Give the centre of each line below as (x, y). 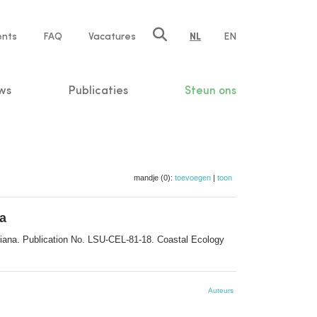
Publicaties (98, 91)
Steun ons (210, 91)
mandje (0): (154, 177)
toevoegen (193, 177)
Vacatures (112, 37)
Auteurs (221, 290)
